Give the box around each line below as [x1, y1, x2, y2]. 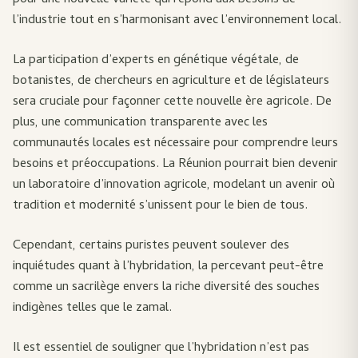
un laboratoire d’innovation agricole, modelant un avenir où [13, 175, 335, 196]
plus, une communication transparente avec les [13, 113, 268, 133]
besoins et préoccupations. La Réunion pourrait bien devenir [13, 154, 338, 175]
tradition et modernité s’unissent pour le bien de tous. [13, 196, 308, 217]
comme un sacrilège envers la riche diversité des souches [13, 277, 320, 298]
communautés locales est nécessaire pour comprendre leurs [13, 133, 338, 154]
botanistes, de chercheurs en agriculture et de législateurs [13, 71, 329, 92]
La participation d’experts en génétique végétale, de [13, 50, 299, 71]
